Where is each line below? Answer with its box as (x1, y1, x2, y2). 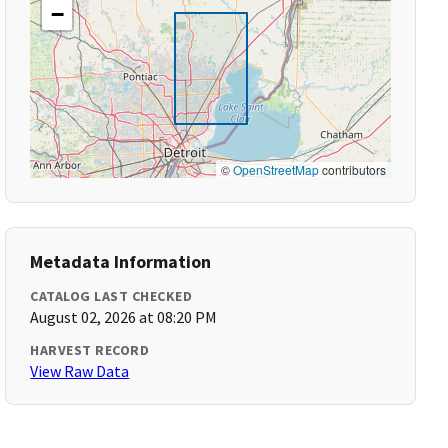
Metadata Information (30, 250, 212, 273)
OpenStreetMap (232, 161, 319, 178)
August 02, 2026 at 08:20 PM (30, 307, 218, 327)
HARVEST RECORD (30, 341, 150, 359)
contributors (318, 161, 386, 178)
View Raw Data (30, 361, 130, 381)
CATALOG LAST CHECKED (30, 287, 193, 305)
